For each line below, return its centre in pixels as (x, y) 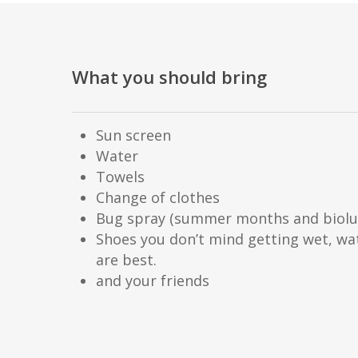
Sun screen (134, 135)
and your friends (153, 280)
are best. (127, 260)
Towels (121, 177)
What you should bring (170, 77)
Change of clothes (158, 197)
